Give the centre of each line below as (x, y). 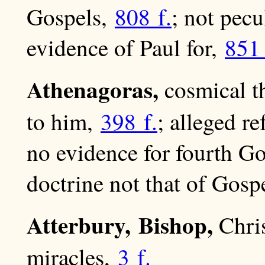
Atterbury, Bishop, (120, 225)
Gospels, (71, 17)
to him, (64, 122)
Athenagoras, (93, 89)
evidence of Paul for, (126, 48)
